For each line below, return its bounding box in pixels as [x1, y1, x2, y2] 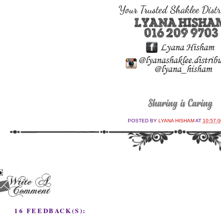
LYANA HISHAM [158, 118, 195, 123]
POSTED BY [127, 118, 158, 123]
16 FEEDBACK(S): [14, 206, 86, 215]
